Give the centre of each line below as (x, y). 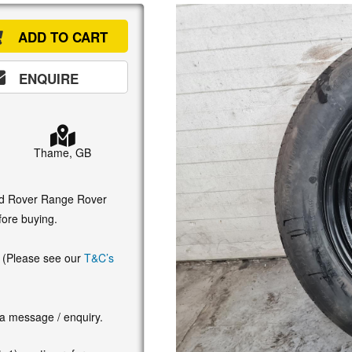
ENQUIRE (49, 78)
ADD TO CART (63, 37)
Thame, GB (63, 152)
